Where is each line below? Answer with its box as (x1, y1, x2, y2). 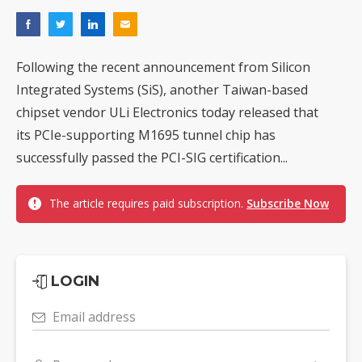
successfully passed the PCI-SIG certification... (16, 149, 288, 167)
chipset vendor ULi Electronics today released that (16, 103, 318, 122)
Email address (53, 308, 136, 326)
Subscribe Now (246, 196, 329, 212)
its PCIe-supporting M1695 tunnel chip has (16, 126, 276, 145)
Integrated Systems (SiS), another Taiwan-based (16, 81, 308, 99)
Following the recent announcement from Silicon (16, 58, 310, 77)
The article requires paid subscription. (49, 196, 246, 212)
